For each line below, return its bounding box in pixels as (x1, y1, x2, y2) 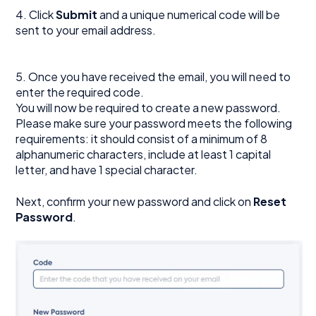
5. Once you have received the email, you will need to (16, 69, 291, 85)
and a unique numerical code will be (97, 6, 281, 22)
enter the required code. (16, 85, 145, 100)
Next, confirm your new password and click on (16, 193, 254, 209)
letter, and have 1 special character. (16, 162, 200, 178)
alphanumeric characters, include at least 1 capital (16, 147, 272, 162)
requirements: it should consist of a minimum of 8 (16, 131, 268, 147)
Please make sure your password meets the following (16, 116, 293, 131)
